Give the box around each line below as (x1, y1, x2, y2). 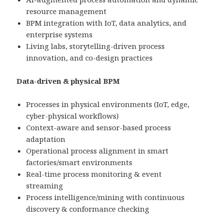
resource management (26, 6, 107, 16)
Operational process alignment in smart (26, 146, 169, 156)
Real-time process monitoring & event (26, 169, 162, 179)
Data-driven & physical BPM (16, 76, 120, 86)
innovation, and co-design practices (26, 53, 153, 63)
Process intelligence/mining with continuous (26, 192, 185, 202)
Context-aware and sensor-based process (26, 123, 171, 133)
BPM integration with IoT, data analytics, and (26, 18, 187, 28)
